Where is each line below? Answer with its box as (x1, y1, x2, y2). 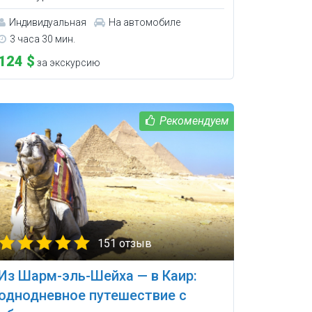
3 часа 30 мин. (9, 33, 75, 45)
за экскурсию (34, 57, 100, 69)
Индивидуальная (8, 17, 86, 29)
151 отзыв (97, 236, 152, 250)
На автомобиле (108, 17, 180, 29)
